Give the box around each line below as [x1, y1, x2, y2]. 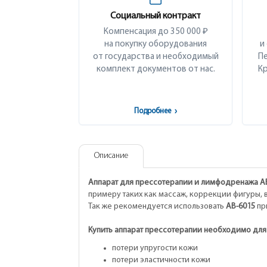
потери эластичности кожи [112, 256, 210, 265]
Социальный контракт [110, 11, 201, 21]
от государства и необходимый [92, 52, 219, 61]
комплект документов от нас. [96, 65, 215, 74]
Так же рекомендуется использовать [88, 202, 224, 211]
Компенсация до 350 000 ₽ [103, 27, 208, 36]
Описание [94, 151, 128, 160]
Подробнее [134, 107, 173, 115]
